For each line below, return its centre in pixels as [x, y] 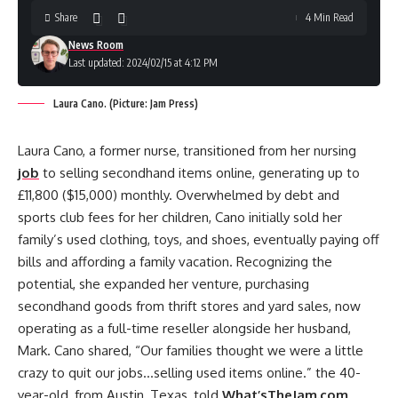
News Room [96, 45]
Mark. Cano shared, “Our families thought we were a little [191, 350]
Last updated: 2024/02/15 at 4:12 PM [143, 63]
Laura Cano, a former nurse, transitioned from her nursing [187, 151]
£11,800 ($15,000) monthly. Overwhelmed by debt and [179, 195]
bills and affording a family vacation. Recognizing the [175, 262]
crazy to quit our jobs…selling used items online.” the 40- [189, 373]
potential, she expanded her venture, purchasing [163, 284]
